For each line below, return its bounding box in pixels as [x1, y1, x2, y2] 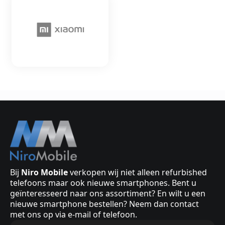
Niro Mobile [21, 167, 68, 178]
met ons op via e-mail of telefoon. [10, 209, 137, 220]
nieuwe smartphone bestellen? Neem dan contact [10, 198, 199, 209]
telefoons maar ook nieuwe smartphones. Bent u [10, 177, 196, 188]
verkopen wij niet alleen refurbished [68, 167, 207, 178]
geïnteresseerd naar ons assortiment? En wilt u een [10, 188, 205, 199]
